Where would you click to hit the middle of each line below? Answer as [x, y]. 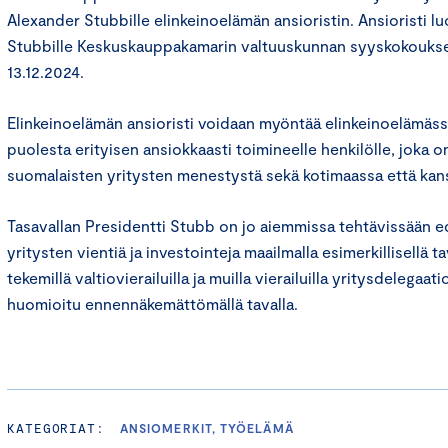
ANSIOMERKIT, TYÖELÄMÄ [207, 428]
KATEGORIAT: [56, 428]
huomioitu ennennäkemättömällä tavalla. [154, 303]
